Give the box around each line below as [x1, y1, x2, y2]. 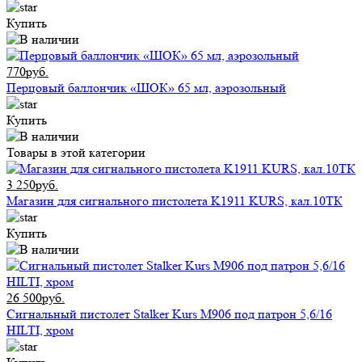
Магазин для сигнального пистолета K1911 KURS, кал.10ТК [6, 193, 343, 209]
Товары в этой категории [6, 145, 145, 161]
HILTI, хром [6, 322, 74, 339]
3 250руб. [6, 177, 58, 193]
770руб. [6, 64, 48, 80]
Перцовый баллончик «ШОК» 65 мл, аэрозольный [6, 80, 286, 96]
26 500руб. [6, 290, 65, 306]
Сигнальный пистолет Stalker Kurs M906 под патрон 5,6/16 [6, 306, 332, 322]
